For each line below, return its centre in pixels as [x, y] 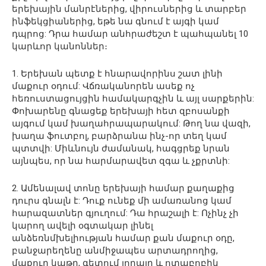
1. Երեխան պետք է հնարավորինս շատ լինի [117, 73]
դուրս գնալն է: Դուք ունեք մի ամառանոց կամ [122, 200]
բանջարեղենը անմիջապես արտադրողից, [115, 250]
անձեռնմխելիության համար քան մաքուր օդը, [123, 238]
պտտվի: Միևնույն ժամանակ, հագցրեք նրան [121, 148]
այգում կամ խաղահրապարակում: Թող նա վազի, [131, 123]
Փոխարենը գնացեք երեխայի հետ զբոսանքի [121, 111]
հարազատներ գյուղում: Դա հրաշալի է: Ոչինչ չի [125, 213]
